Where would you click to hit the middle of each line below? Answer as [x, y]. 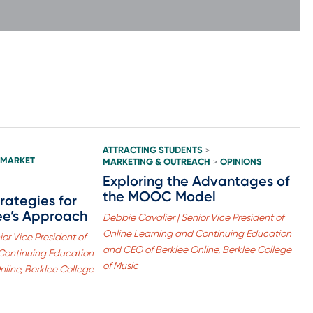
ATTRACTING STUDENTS [152, 150]
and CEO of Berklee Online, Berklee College [197, 249]
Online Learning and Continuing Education [197, 233]
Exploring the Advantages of [196, 181]
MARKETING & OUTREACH [156, 161]
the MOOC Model [159, 196]
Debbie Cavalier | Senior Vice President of [193, 217]
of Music [120, 265]
